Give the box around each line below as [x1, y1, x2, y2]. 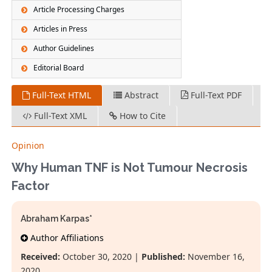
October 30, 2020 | [60, 251, 142, 263]
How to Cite [117, 110, 166, 122]
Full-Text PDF [188, 89, 242, 101]
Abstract [122, 89, 159, 101]
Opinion [12, 140, 45, 152]
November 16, [185, 251, 245, 263]
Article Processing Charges [33, 4, 125, 15]
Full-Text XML [32, 110, 87, 122]
